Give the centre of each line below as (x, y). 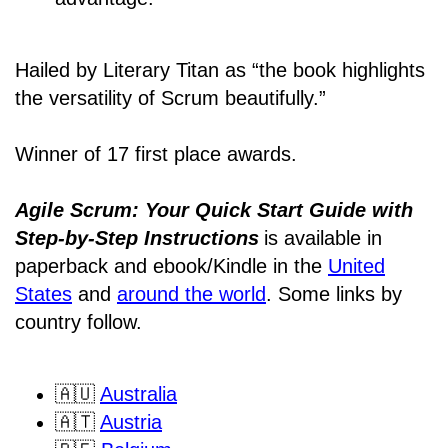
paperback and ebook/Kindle (141, 266)
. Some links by (334, 294)
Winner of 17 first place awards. (156, 154)
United (356, 266)
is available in (323, 238)
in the (297, 266)
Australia (138, 394)
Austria (131, 422)
